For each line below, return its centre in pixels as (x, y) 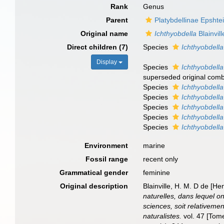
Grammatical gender (94, 172)
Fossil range (107, 159)
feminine (157, 172)
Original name (104, 33)
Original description (94, 186)
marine (154, 145)
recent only (161, 159)
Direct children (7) (98, 47)
